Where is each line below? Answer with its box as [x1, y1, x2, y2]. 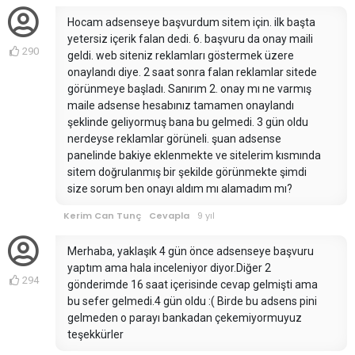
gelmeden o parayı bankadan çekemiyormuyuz [67, 311, 302, 325]
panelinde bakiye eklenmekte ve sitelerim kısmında [67, 149, 321, 162]
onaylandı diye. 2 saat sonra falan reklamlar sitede [67, 66, 317, 79]
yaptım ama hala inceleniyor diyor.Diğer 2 [67, 261, 271, 275]
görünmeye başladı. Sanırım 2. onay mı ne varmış [67, 82, 311, 96]
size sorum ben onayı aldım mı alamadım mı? [67, 182, 292, 196]
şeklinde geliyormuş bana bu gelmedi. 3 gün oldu [67, 116, 308, 129]
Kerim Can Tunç [63, 209, 141, 223]
